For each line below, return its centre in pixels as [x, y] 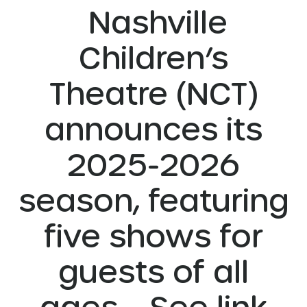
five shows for [153, 235]
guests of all [153, 271]
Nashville [153, 21]
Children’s [153, 57]
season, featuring [153, 199]
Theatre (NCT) [153, 93]
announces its [153, 128]
